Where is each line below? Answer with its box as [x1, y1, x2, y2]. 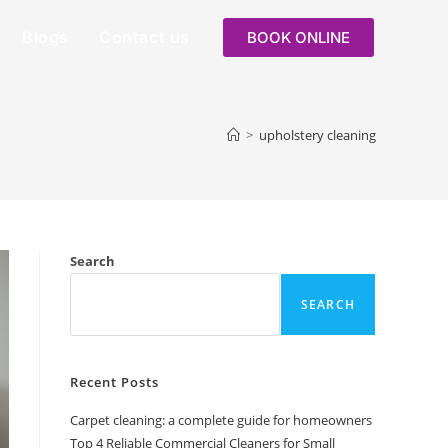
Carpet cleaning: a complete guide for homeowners [70, 411, 372, 429]
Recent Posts [70, 373, 159, 391]
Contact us [99, 27, 190, 47]
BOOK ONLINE [247, 27, 350, 47]
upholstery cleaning [259, 126, 376, 144]
